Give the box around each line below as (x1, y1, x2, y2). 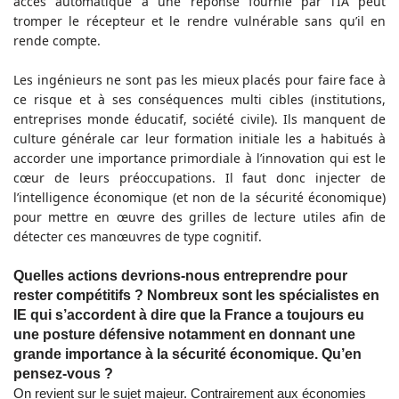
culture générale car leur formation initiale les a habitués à (13, 130, 386, 148)
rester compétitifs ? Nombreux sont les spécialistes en (13, 288, 379, 304)
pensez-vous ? (13, 366, 113, 382)
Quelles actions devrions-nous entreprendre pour (13, 268, 347, 284)
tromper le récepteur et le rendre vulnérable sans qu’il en (13, 12, 386, 30)
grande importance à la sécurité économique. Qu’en (13, 346, 362, 362)
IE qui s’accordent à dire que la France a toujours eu (13, 307, 364, 323)
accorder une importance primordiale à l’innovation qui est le (13, 150, 386, 167)
